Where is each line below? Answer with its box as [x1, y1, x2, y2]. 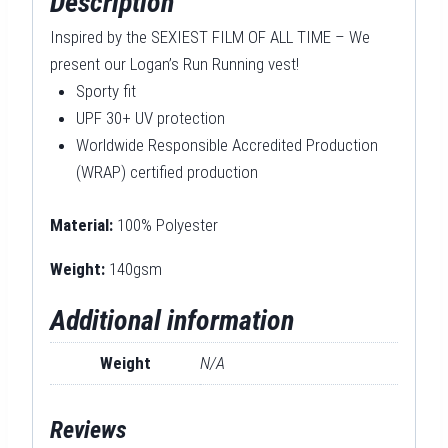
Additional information [50, 303, 294, 337]
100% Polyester [117, 214, 218, 235]
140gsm [109, 258, 162, 279]
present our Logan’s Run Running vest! [50, 54, 299, 75]
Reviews [50, 416, 127, 445]
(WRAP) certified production [75, 162, 258, 183]
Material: [50, 214, 117, 235]
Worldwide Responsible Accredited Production [75, 135, 378, 156]
